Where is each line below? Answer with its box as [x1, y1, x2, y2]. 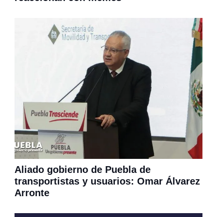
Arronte [15, 187, 49, 199]
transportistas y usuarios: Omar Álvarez [15, 176, 200, 187]
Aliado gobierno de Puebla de [15, 164, 151, 175]
